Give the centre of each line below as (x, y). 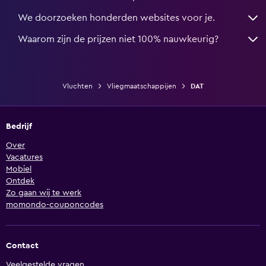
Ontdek (20, 181)
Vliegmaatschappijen (142, 86)
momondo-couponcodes (55, 205)
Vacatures (24, 158)
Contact (22, 246)
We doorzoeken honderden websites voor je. (116, 18)
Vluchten (77, 86)
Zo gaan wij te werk (44, 193)
